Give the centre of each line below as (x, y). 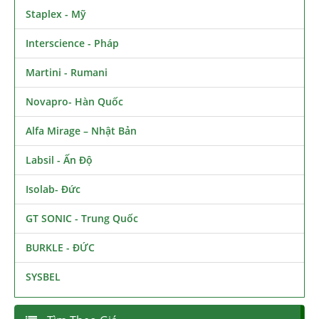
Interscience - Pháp (72, 43)
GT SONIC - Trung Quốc (82, 219)
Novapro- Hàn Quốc (74, 102)
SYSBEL (43, 277)
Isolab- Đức (53, 189)
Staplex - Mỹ (56, 14)
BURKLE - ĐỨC (60, 248)
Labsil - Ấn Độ (59, 160)
